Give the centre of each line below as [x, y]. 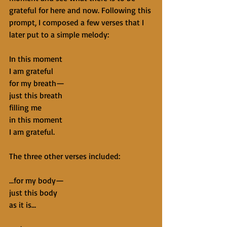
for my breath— [37, 83]
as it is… [23, 205]
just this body [33, 193]
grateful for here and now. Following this [81, 10]
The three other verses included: [65, 156]
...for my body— [36, 180]
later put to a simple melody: [59, 34]
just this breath [36, 95]
